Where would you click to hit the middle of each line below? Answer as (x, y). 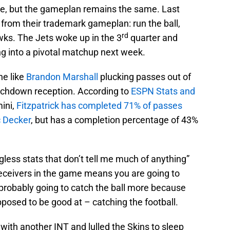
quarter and (153, 38)
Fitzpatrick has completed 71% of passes (99, 106)
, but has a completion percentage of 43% (114, 120)
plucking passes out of (145, 77)
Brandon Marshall (62, 77)
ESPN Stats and (163, 91)
